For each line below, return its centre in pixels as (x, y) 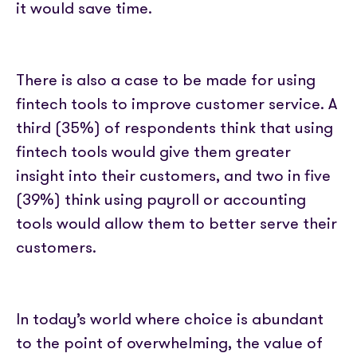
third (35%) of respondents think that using (175, 127)
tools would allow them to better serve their (177, 223)
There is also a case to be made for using (166, 80)
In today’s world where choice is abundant (170, 319)
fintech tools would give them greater (153, 151)
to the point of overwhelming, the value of (169, 343)
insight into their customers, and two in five (173, 175)
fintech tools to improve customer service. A (177, 104)
